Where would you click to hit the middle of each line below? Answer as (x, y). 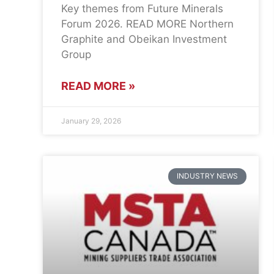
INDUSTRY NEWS (207, 176)
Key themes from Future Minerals (142, 9)
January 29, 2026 (91, 121)
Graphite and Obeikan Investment (144, 39)
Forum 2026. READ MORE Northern (147, 24)
